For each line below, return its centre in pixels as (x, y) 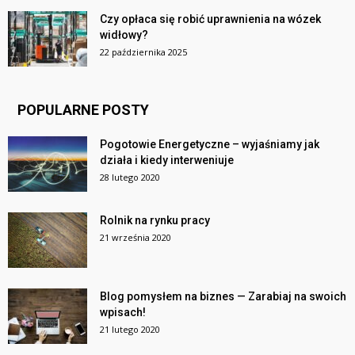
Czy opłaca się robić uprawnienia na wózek (210, 19)
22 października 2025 (143, 52)
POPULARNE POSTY (83, 109)
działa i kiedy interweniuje (167, 160)
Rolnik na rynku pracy (155, 220)
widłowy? (124, 34)
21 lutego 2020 (130, 329)
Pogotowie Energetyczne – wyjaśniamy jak (210, 144)
